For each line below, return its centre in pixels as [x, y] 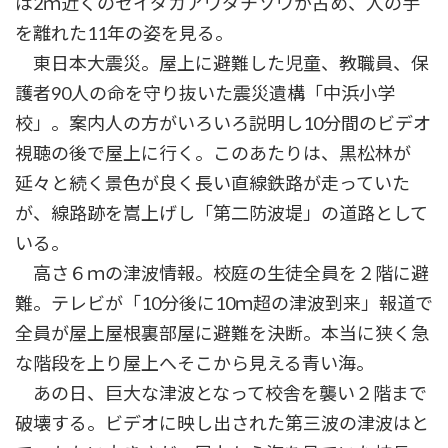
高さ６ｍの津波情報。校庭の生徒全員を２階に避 [222, 273]
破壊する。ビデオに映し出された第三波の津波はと [222, 423]
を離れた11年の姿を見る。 [124, 33]
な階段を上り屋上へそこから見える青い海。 [194, 363]
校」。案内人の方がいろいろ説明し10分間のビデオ [223, 123]
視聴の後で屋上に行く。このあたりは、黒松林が [213, 153]
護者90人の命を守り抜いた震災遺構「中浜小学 [205, 93]
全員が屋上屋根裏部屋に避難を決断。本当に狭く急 [222, 333]
